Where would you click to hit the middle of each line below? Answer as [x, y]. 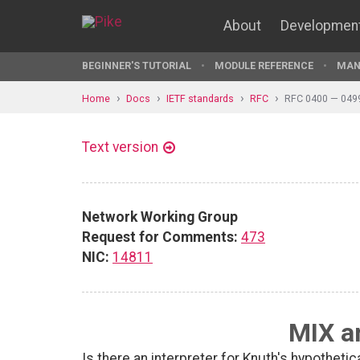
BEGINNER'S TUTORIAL [137, 65]
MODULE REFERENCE [264, 65]
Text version [120, 147]
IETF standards [200, 98]
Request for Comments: [160, 237]
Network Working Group [160, 217]
